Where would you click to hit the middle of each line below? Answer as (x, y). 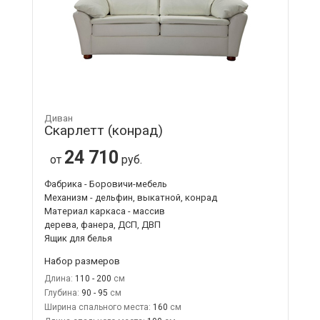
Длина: (58, 278)
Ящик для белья (78, 238)
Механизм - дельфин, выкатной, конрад (130, 197)
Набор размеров (82, 260)
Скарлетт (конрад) (103, 130)
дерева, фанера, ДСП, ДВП (102, 224)
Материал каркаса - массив (104, 211)
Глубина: (61, 292)
